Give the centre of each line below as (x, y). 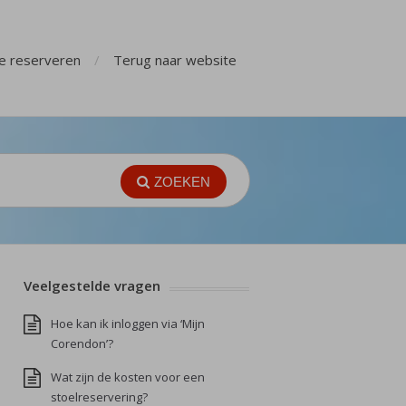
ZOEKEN (182, 182)
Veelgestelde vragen (92, 285)
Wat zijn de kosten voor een (128, 377)
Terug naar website (175, 60)
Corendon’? (82, 343)
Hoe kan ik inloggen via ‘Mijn (128, 324)
